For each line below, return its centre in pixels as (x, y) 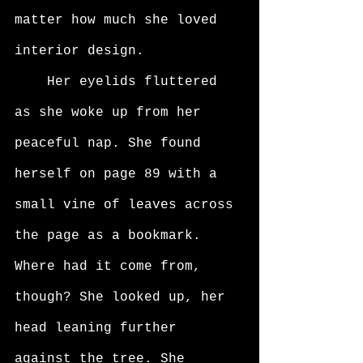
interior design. (83, 51)
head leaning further (100, 328)
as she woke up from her (112, 113)
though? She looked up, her (124, 297)
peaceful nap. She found (112, 143)
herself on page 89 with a (120, 174)
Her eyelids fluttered (31, 82)
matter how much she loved (120, 20)
